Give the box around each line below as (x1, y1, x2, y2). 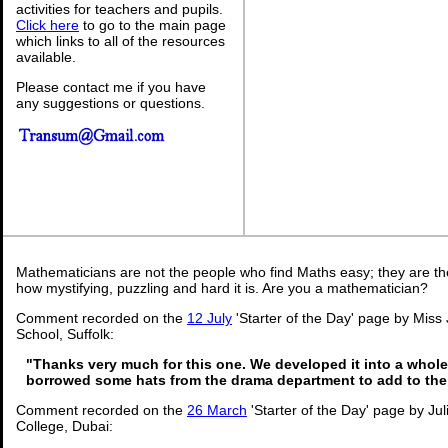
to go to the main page (79, 16, 226, 33)
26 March (187, 402, 247, 418)
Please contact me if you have (16, 78, 206, 95)
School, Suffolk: (16, 326, 114, 342)
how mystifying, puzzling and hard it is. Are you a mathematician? (16, 280, 428, 296)
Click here (16, 16, 79, 33)
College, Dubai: (16, 418, 113, 434)
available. (16, 48, 76, 65)
